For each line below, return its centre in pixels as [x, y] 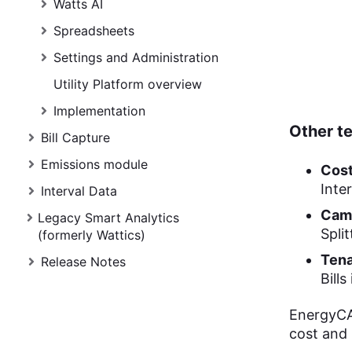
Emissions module [94, 164]
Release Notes [83, 262]
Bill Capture [75, 137]
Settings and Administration [136, 57]
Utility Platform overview [128, 84]
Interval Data [79, 191]
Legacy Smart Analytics [109, 218]
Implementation [99, 111]
